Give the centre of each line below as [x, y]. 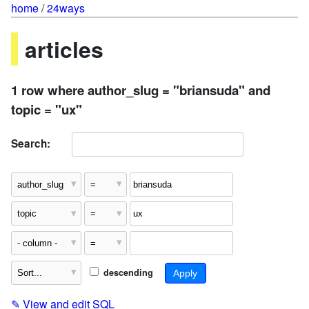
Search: [31, 143]
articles [64, 49]
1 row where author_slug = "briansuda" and [141, 90]
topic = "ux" [47, 109]
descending [127, 272]
